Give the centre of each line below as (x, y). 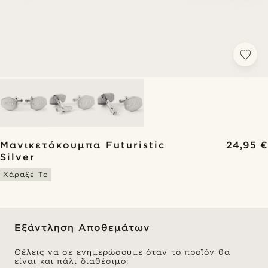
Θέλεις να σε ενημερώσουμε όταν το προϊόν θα (122, 252)
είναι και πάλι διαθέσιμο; (71, 261)
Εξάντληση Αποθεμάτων (82, 228)
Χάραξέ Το (26, 174)
